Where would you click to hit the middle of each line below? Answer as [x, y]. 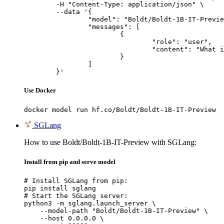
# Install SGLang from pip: [76, 180]
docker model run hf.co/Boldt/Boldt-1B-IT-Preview [120, 109]
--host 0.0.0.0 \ [64, 218]
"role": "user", [88, 42]
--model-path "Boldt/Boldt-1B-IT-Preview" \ [116, 210]
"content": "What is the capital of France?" [88, 49]
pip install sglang [60, 188]
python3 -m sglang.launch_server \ [90, 203]
